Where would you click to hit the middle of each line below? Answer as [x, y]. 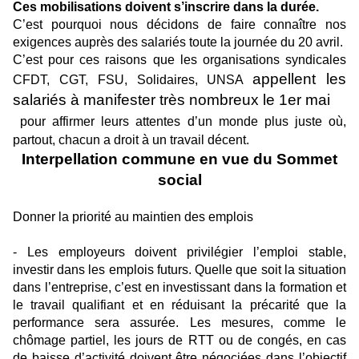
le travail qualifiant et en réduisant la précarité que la [179, 305]
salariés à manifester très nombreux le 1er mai [171, 100]
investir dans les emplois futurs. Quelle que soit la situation [179, 270]
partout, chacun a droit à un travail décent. [131, 140]
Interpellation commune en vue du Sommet [179, 159]
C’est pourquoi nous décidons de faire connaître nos [179, 25]
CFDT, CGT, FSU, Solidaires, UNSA [128, 80]
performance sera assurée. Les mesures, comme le [179, 323]
